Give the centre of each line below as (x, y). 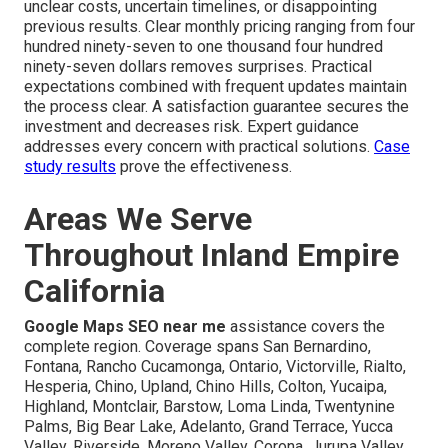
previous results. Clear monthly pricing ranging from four (219, 26)
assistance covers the (305, 326)
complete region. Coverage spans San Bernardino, (197, 346)
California (94, 290)
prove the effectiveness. (204, 166)
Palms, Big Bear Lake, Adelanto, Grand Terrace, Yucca (208, 426)
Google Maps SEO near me (125, 326)
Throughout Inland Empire (211, 254)
